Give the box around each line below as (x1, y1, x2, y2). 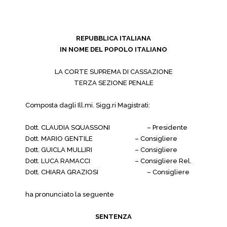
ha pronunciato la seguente (25, 191, 114, 198)
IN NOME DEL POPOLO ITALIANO (60, 46, 167, 53)
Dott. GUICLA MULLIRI (25, 146, 92, 154)
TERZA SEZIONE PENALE (73, 79, 154, 87)
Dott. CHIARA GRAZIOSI (25, 168, 98, 176)
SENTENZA (95, 213, 132, 220)
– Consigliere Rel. (135, 157, 193, 165)
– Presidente (147, 124, 187, 131)
